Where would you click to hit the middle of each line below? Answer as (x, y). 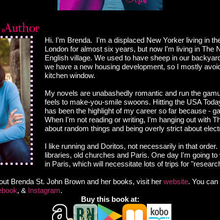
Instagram (44, 191)
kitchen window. (70, 76)
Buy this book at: (110, 199)
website (176, 182)
